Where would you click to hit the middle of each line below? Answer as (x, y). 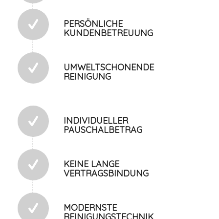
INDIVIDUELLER (96, 121)
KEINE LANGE (91, 164)
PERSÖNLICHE (93, 24)
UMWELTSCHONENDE (109, 67)
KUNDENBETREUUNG (108, 33)
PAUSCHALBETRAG (103, 130)
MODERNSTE (90, 208)
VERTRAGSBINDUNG (106, 174)
